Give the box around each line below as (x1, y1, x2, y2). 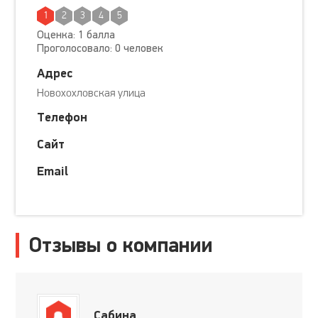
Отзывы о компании (28, 232, 214, 259)
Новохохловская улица (37, 88, 146, 99)
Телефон (37, 109, 88, 126)
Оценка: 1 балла (37, 28, 116, 41)
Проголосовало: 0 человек (37, 41, 164, 55)
